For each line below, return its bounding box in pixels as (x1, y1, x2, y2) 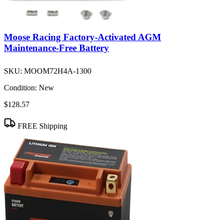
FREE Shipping (16, 122, 67, 131)
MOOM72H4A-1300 (24, 67, 91, 76)
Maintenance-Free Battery (4, 43, 109, 54)
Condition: (4, 83, 37, 92)
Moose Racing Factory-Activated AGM (4, 32, 161, 43)
